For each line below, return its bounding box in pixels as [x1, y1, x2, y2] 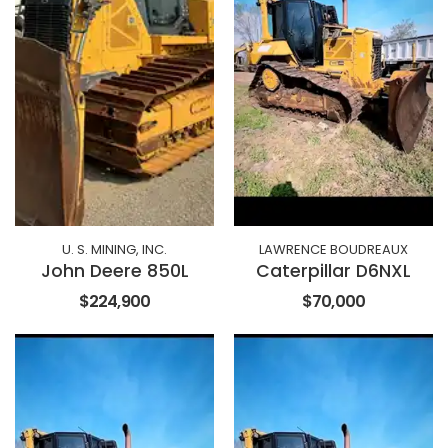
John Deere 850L [40, 259, 189, 284]
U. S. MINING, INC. [62, 240, 167, 260]
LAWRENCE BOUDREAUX [259, 240, 408, 260]
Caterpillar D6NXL [256, 259, 411, 284]
